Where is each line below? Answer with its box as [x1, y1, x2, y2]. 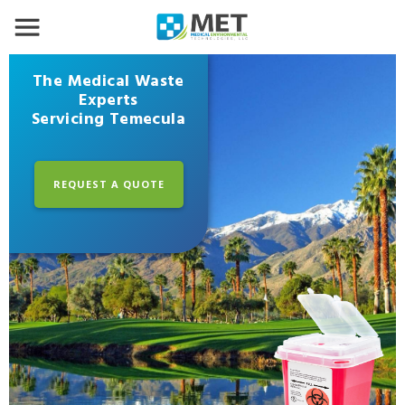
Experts [79, 88, 138, 114]
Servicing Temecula [31, 107, 186, 133]
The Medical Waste [33, 69, 184, 95]
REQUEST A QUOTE [52, 176, 165, 191]
